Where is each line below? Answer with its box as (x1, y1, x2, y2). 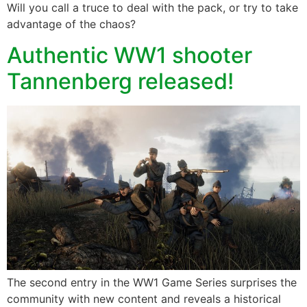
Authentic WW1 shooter (7, 41, 252, 69)
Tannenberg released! (7, 67, 234, 95)
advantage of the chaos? (7, 17, 136, 32)
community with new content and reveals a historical (7, 291, 281, 306)
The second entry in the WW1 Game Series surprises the (7, 275, 297, 289)
